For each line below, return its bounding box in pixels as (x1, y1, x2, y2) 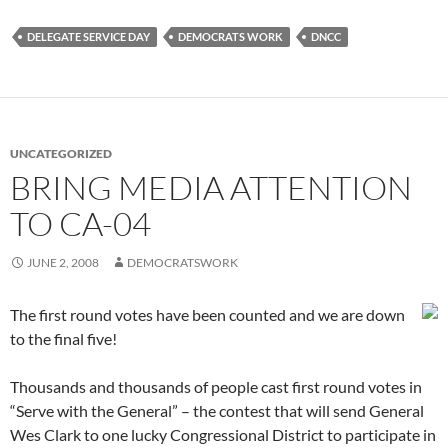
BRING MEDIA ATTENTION (10, 167, 412, 209)
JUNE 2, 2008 (27, 255, 99, 271)
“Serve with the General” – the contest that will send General (10, 401, 424, 421)
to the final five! (10, 329, 123, 349)
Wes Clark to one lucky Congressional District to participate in (10, 425, 436, 445)
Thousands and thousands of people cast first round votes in (10, 377, 422, 397)
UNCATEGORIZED (10, 146, 112, 162)
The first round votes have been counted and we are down (10, 305, 405, 325)
